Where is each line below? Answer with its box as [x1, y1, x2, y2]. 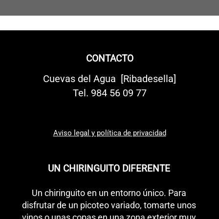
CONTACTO [86, 53, 133, 65]
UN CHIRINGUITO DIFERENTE [47, 163, 170, 175]
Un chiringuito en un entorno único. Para [31, 188, 186, 198]
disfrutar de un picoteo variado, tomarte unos [22, 200, 196, 211]
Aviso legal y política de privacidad [53, 129, 166, 138]
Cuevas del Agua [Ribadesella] [43, 73, 176, 85]
